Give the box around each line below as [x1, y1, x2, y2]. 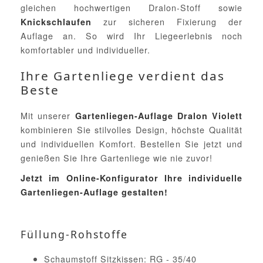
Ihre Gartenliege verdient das [21, 68, 225, 85]
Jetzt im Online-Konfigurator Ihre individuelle [21, 171, 242, 184]
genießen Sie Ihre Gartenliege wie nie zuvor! [21, 151, 213, 164]
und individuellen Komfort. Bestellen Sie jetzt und [21, 137, 242, 150]
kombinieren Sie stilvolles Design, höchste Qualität [21, 123, 242, 136]
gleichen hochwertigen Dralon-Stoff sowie [21, 1, 242, 14]
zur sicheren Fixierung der [92, 15, 242, 28]
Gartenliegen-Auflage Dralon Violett [75, 110, 242, 122]
